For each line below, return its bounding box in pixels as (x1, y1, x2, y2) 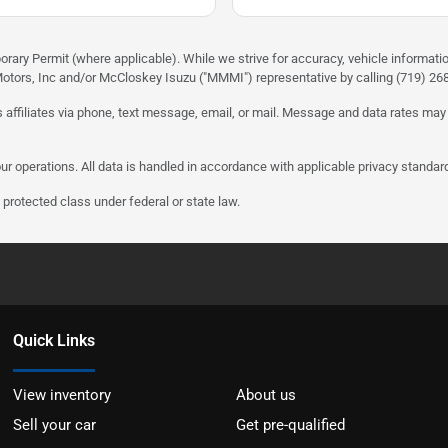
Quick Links (13, 331, 96, 351)
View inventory (13, 386, 112, 405)
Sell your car (13, 416, 97, 435)
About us (235, 386, 296, 405)
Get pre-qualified (235, 416, 345, 435)
